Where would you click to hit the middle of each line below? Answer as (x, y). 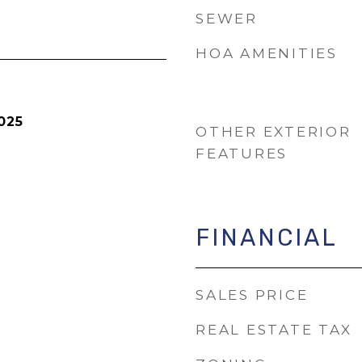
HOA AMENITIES (267, 53)
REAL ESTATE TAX (274, 330)
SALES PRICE (252, 295)
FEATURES (242, 154)
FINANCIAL (267, 238)
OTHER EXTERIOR (274, 132)
